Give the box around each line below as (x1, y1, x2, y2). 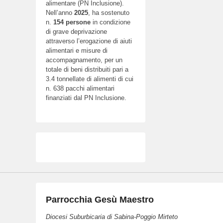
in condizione (91, 18, 130, 26)
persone (66, 18, 91, 26)
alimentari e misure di (46, 47, 108, 55)
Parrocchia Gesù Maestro (46, 195, 154, 205)
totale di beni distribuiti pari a (46, 66, 128, 74)
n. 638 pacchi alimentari (46, 85, 114, 93)
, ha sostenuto (88, 9, 129, 17)
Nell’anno (46, 9, 74, 17)
